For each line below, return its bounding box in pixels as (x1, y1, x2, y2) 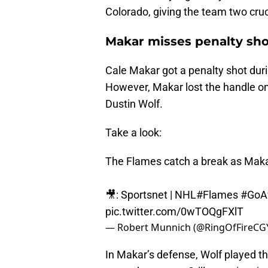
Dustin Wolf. (105, 98, 163, 111)
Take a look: (105, 126, 162, 139)
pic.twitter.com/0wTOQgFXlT (105, 205, 243, 218)
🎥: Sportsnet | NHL (105, 188, 196, 202)
